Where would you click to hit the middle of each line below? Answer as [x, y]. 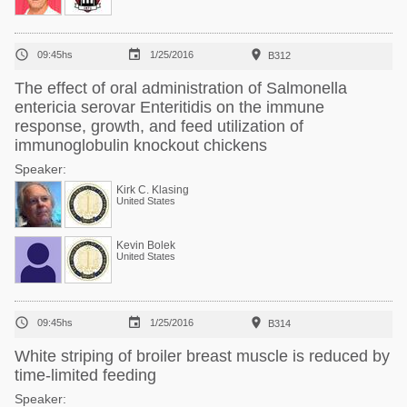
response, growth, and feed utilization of [159, 126]
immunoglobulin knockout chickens [141, 145]
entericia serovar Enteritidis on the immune [169, 107]
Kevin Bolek [146, 245]
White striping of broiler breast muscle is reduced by [202, 356]
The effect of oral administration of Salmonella [181, 88]
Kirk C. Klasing [153, 190]
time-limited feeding [85, 375]
